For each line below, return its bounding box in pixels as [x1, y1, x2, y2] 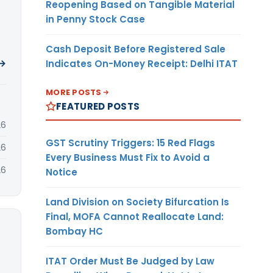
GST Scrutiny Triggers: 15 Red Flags [46, 136, 215, 149]
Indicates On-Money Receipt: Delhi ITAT [46, 57, 238, 70]
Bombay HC [46, 224, 103, 238]
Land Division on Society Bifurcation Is [46, 195, 229, 208]
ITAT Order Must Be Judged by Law [46, 254, 214, 268]
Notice [46, 165, 77, 179]
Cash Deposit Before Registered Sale [46, 42, 225, 55]
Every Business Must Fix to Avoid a [46, 151, 210, 164]
